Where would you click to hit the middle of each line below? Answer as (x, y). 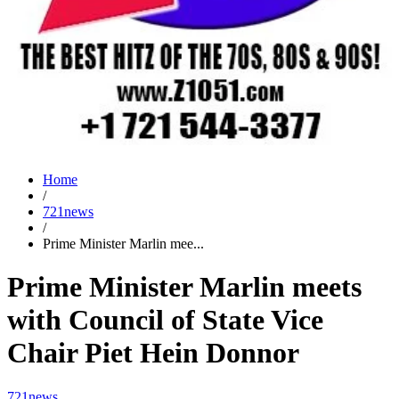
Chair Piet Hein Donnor (153, 353)
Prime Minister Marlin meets (184, 287)
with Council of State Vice (165, 320)
